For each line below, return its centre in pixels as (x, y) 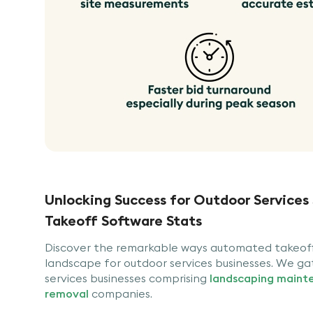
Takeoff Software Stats (123, 220)
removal (67, 293)
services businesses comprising (127, 278)
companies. (122, 293)
